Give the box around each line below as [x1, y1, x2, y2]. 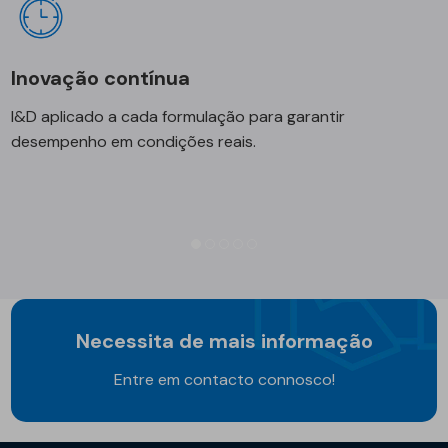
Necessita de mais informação [75, 328, 373, 355]
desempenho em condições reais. [11, 131, 257, 153]
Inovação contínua [16, 65, 191, 92]
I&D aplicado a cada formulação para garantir [11, 106, 346, 128]
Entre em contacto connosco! [113, 369, 335, 391]
